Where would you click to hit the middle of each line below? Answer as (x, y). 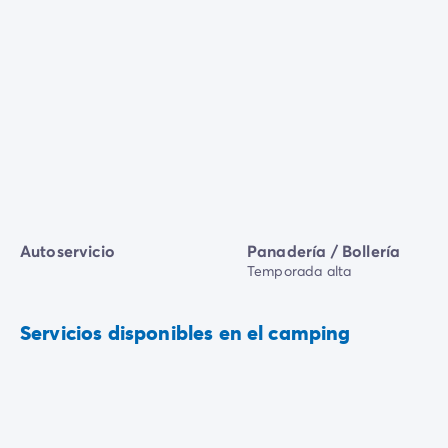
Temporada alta (299, 271)
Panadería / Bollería (324, 251)
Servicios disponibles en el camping (185, 333)
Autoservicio (67, 251)
